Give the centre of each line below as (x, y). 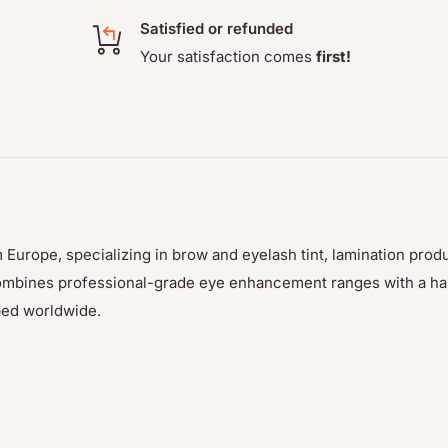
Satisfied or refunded (217, 29)
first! (334, 57)
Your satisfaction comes (228, 57)
